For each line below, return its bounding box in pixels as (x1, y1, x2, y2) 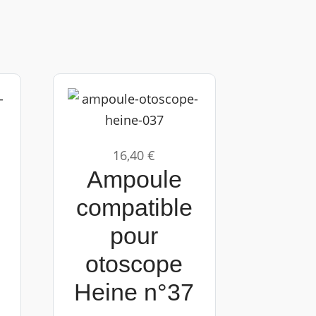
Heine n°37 (74, 279, 195, 305)
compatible (75, 194, 193, 221)
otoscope (85, 250, 183, 277)
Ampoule (86, 166, 182, 193)
